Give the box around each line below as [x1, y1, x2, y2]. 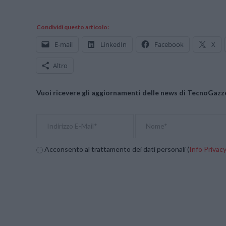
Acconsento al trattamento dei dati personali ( [43, 145, 189, 154]
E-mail [54, 39, 73, 49]
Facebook [154, 39, 184, 49]
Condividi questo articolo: [36, 23, 109, 31]
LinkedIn [100, 39, 127, 49]
